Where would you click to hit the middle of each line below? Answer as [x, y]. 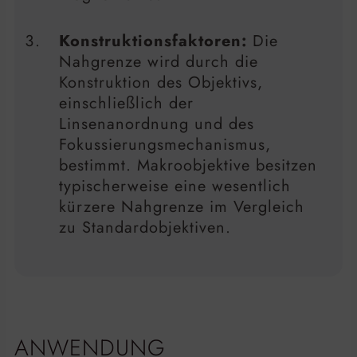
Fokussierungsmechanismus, [165, 145]
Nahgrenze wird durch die [159, 62]
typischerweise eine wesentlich [175, 186]
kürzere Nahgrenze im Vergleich [182, 207]
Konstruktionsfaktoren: [153, 41]
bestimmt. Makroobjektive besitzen [188, 166]
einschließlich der [126, 104]
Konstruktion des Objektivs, [161, 83]
